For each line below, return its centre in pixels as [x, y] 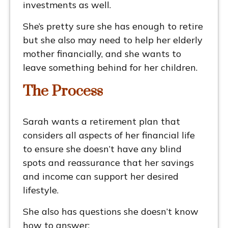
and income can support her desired [101, 177]
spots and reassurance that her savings [108, 163]
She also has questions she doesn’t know [111, 212]
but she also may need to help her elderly [113, 40]
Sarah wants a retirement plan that [102, 122]
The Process [63, 92]
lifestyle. [41, 190]
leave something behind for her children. [111, 68]
